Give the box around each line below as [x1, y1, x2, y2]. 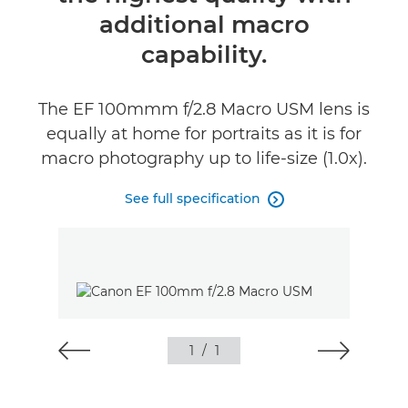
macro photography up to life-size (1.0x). [41, 148, 367, 168]
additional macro [98, 10, 310, 39]
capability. [141, 40, 267, 69]
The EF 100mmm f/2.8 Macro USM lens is [38, 99, 370, 119]
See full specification [124, 190, 260, 207]
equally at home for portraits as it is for [46, 124, 362, 144]
